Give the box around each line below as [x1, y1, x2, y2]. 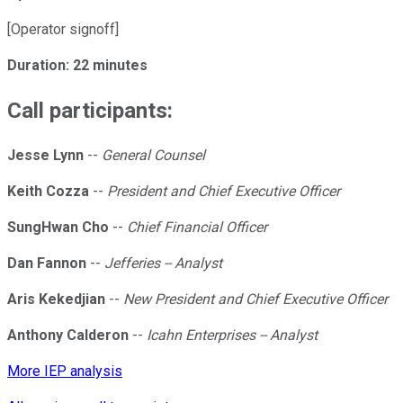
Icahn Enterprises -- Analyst [147, 327, 318, 345]
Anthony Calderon [7, 327, 129, 345]
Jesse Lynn [7, 147, 84, 165]
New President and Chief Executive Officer [123, 291, 388, 309]
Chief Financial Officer [127, 219, 267, 237]
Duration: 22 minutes [7, 57, 148, 75]
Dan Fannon [7, 255, 86, 273]
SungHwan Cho [7, 219, 109, 237]
